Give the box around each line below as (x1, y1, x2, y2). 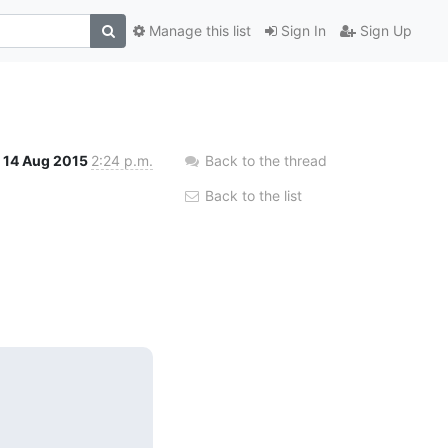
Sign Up (356, 22, 412, 40)
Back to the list (201, 186, 302, 204)
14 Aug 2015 (3, 151, 91, 169)
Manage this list (145, 22, 251, 40)
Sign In (277, 22, 326, 40)
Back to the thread (205, 151, 327, 169)
